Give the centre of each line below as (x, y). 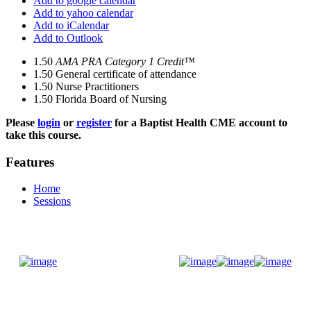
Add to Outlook (68, 38)
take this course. (43, 135)
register (94, 123)
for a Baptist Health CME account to (200, 123)
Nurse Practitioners (97, 86)
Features (30, 162)
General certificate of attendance (126, 74)
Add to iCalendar (71, 25)
